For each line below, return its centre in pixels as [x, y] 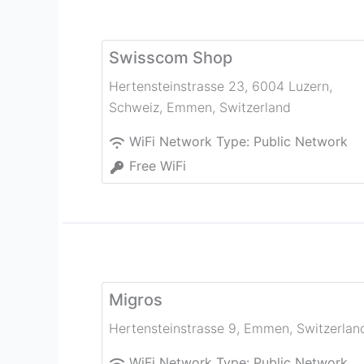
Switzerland [255, 108]
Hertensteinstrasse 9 [173, 329]
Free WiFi [158, 166]
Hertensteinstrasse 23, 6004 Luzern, [221, 87]
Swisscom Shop [171, 58]
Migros [136, 300]
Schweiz [134, 108]
